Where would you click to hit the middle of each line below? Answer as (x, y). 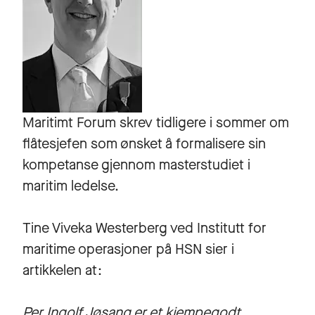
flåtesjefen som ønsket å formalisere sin (144, 144)
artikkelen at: (67, 270)
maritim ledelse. (72, 186)
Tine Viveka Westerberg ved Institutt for (144, 228)
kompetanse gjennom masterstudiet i (136, 165)
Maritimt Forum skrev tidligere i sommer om (156, 123)
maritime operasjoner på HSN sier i (128, 249)
